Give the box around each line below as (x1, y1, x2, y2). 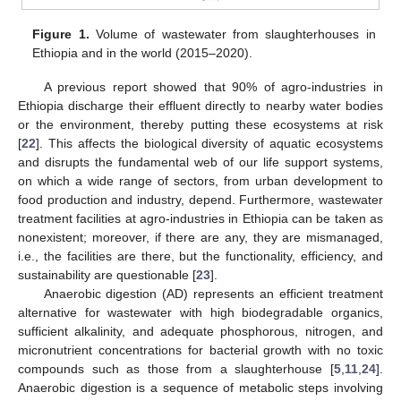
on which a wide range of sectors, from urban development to (18, 174, 383, 189)
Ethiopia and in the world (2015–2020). (32, 46, 253, 61)
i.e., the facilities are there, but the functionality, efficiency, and (18, 249, 383, 264)
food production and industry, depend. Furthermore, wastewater (18, 192, 383, 208)
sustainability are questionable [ (18, 268, 196, 283)
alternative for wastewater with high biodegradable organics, (18, 305, 383, 320)
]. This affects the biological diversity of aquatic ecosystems (36, 136, 383, 151)
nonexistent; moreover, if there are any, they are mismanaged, (18, 230, 383, 245)
